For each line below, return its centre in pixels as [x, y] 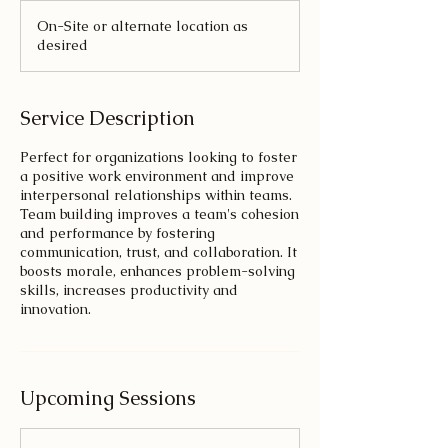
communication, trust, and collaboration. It [158, 252]
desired [62, 45]
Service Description [107, 118]
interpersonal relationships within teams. [156, 195]
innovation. [55, 309]
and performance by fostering [117, 233]
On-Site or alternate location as [142, 26]
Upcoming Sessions [108, 398]
